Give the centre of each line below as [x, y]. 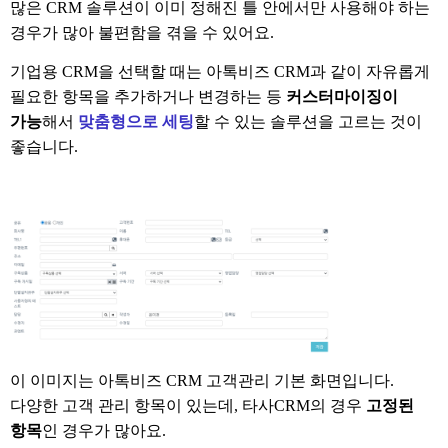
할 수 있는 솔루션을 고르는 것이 [308, 122]
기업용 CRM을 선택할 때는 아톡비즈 [140, 72]
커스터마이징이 [342, 97]
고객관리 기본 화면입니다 [298, 380]
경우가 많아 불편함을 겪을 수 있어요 [140, 32]
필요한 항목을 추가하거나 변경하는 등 [148, 97]
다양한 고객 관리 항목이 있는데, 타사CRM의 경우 [188, 405]
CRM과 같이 [316, 72]
